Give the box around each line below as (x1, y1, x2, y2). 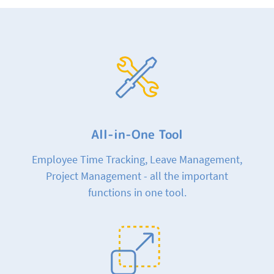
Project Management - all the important (46, 168, 228, 183)
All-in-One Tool (91, 125, 183, 143)
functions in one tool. (87, 185, 187, 199)
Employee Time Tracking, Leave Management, (32, 152, 242, 166)
